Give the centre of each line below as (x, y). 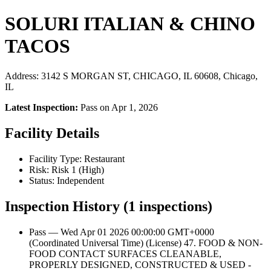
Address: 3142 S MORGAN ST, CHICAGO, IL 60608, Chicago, (131, 76)
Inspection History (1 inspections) (109, 206)
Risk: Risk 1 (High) (67, 169)
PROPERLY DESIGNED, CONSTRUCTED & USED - (140, 264)
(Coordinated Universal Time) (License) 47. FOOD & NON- (146, 243)
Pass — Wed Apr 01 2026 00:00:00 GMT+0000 (122, 232)
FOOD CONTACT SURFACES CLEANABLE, (125, 253)
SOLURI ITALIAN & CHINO (130, 24)
